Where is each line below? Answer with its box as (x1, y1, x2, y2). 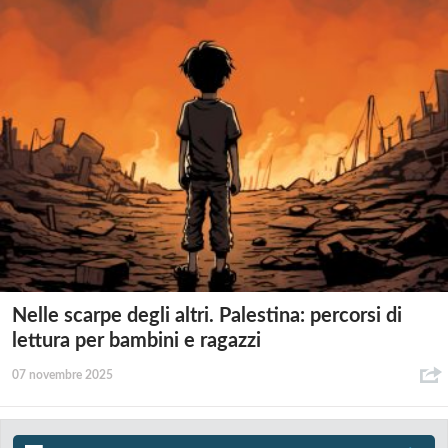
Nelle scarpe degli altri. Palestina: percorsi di (12, 306, 402, 327)
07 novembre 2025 (12, 369, 113, 382)
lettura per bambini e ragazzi (12, 331, 261, 352)
